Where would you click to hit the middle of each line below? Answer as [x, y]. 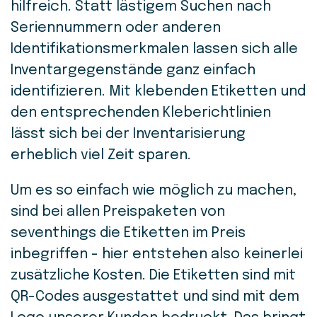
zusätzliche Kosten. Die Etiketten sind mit [153, 276]
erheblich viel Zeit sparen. [101, 156]
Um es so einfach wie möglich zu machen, [154, 191]
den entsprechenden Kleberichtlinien [141, 113]
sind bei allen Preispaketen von [118, 212]
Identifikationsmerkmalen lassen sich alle [154, 50]
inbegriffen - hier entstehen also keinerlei [157, 255]
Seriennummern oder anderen [116, 28]
